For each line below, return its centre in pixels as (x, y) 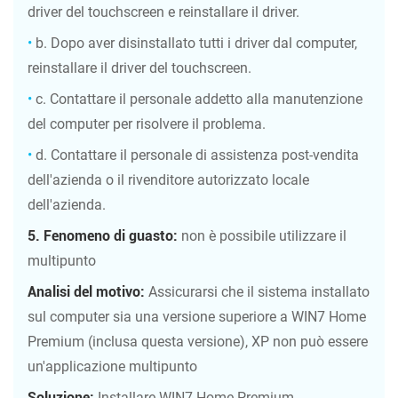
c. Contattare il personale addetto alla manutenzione (197, 99)
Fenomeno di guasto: (111, 236)
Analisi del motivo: (86, 292)
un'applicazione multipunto (112, 367)
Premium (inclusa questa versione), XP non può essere (198, 342)
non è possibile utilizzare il (262, 236)
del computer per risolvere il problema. (147, 124)
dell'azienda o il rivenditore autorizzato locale (168, 180)
